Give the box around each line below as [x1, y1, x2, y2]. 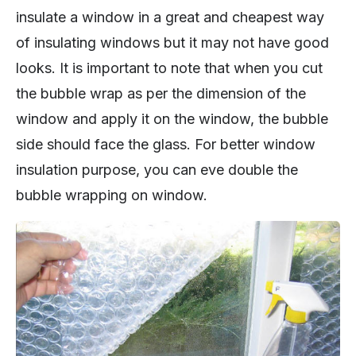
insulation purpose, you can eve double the [16, 161, 298, 179]
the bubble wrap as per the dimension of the [16, 85, 306, 103]
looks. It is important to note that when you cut [16, 60, 323, 77]
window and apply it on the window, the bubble [16, 110, 328, 128]
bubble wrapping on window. [16, 187, 207, 204]
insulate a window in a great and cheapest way [16, 9, 324, 26]
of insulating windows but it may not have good [16, 34, 329, 52]
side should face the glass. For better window [16, 136, 315, 153]
